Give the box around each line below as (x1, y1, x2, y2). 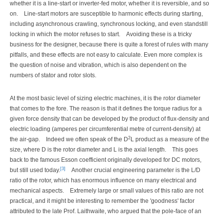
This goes (172, 146, 198, 153)
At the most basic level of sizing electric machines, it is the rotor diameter (10, 95, 200, 102)
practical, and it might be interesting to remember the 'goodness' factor (10, 197, 195, 205)
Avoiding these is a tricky (126, 30, 192, 38)
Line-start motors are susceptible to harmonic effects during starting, (24, 10, 203, 17)
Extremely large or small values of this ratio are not (70, 187, 203, 195)
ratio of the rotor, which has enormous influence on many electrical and (10, 177, 197, 184)
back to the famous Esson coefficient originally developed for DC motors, (10, 156, 201, 164)
